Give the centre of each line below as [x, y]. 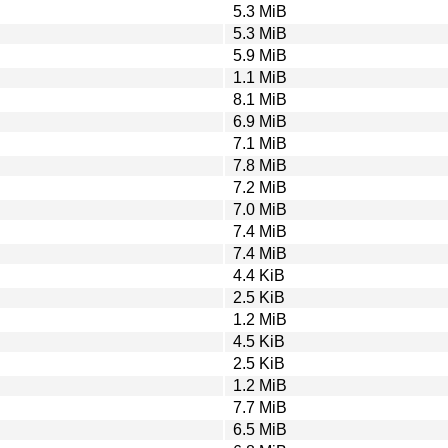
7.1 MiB [260, 143]
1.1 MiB [260, 77]
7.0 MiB [260, 209]
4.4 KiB [259, 275]
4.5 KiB [259, 341]
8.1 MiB [260, 99]
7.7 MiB [260, 407]
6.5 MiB [260, 429]
